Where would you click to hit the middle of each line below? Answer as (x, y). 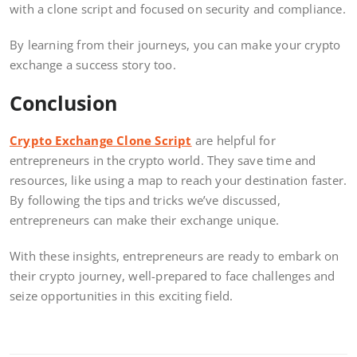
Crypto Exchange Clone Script (101, 141)
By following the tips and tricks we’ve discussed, (145, 200)
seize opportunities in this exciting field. (122, 296)
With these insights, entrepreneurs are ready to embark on (175, 256)
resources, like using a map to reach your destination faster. (178, 180)
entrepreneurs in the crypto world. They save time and (163, 161)
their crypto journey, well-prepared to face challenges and (173, 276)
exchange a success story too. (93, 65)
